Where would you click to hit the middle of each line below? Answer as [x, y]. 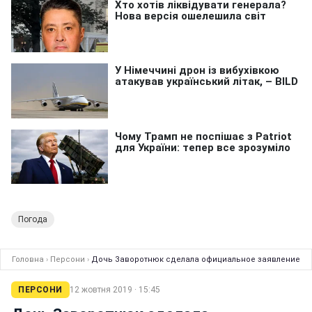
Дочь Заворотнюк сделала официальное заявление [196, 260]
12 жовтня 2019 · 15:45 [115, 290]
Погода [33, 220]
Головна [28, 260]
